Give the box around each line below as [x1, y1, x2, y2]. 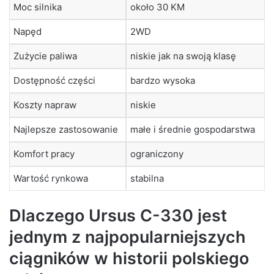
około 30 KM [130, 1, 185, 13]
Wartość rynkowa [13, 172, 88, 185]
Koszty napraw [13, 99, 76, 111]
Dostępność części [13, 75, 95, 87]
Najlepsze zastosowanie [13, 124, 118, 136]
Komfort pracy [13, 148, 75, 160]
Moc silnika [13, 1, 62, 13]
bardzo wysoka [130, 75, 195, 87]
